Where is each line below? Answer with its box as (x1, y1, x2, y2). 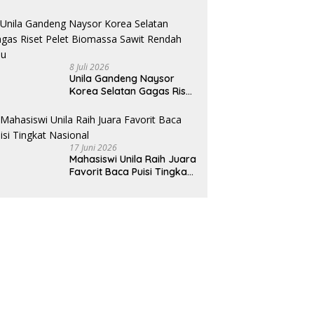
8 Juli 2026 (69, 61, 110, 74)
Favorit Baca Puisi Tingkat (69, 165, 191, 179)
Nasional (69, 178, 111, 191)
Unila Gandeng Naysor (69, 72, 175, 86)
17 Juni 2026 (69, 142, 118, 154)
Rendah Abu (69, 110, 127, 123)
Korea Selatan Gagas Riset (69, 85, 196, 98)
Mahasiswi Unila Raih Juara (69, 153, 197, 166)
